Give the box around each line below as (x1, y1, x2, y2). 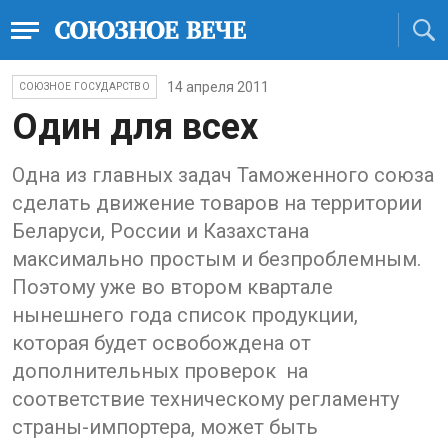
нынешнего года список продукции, (12, 303, 358, 327)
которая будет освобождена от (12, 331, 311, 355)
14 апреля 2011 (166, 79, 269, 95)
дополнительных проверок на (12, 359, 308, 383)
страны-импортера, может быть (12, 415, 318, 439)
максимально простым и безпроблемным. (12, 247, 421, 271)
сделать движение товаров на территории (12, 191, 422, 215)
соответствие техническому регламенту (12, 387, 399, 411)
